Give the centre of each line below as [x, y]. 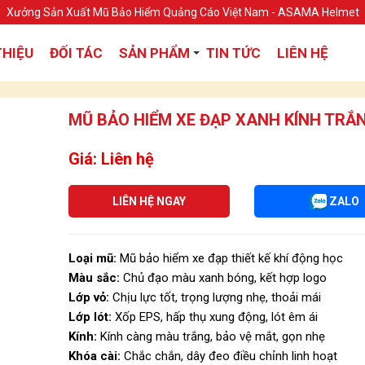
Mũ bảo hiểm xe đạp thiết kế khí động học [231, 258]
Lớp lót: [92, 317]
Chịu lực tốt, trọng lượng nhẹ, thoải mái [215, 297]
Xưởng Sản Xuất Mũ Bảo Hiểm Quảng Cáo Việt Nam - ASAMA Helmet [182, 12]
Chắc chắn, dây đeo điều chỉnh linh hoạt [231, 356]
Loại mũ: [94, 258]
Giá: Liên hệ [111, 159]
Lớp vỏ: [89, 297]
